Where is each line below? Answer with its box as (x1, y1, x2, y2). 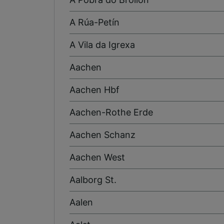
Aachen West (69, 151, 125, 162)
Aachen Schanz (69, 129, 135, 140)
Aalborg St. (69, 174, 116, 185)
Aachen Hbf (69, 84, 119, 95)
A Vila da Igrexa (69, 39, 135, 50)
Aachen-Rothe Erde (69, 106, 153, 117)
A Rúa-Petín (69, 16, 119, 27)
